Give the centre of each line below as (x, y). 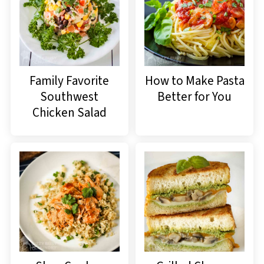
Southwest (70, 97)
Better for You (195, 97)
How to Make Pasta (194, 81)
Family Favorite (70, 81)
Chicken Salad (69, 113)
